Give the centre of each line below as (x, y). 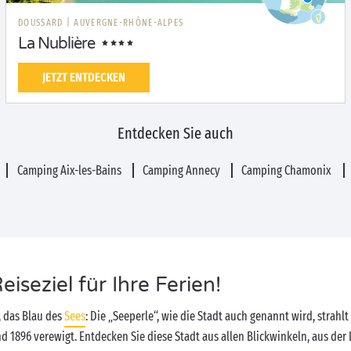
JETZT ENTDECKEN (84, 77)
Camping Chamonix (288, 170)
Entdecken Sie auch (175, 133)
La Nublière (56, 44)
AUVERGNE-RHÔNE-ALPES (129, 23)
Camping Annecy (183, 170)
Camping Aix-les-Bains (70, 170)
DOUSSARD (42, 23)
